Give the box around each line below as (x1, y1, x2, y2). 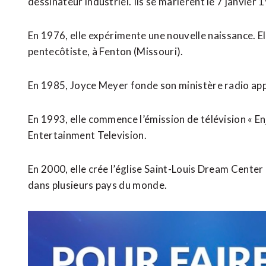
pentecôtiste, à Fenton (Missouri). (28, 45, 185, 58)
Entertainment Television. (28, 128, 147, 141)
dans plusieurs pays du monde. (28, 178, 167, 191)
